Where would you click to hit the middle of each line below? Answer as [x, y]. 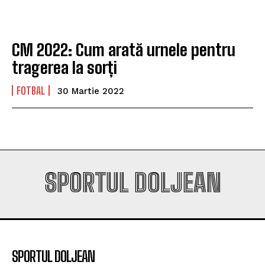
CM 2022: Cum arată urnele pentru [124, 49]
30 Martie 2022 [91, 91]
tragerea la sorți [64, 67]
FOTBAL [31, 90]
